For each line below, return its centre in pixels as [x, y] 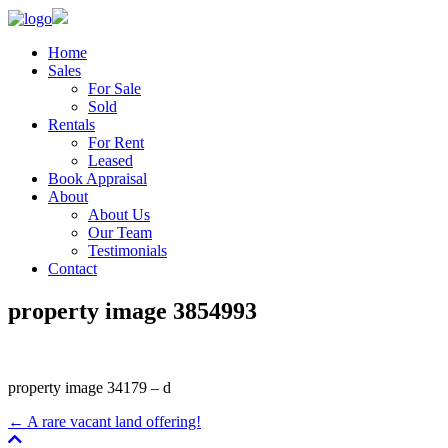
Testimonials [127, 250]
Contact [72, 268]
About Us [119, 214]
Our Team [120, 232]
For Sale [114, 88]
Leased [110, 160]
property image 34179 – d [89, 387]
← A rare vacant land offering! [104, 421]
